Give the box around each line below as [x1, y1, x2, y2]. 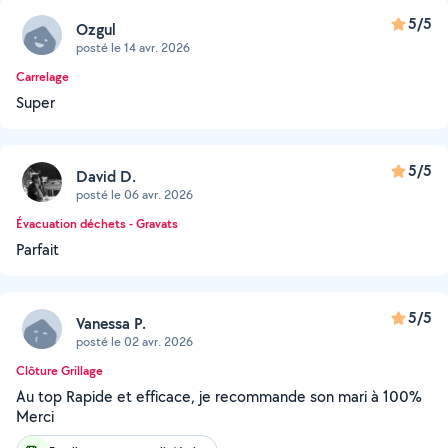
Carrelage [16, 68, 69, 85]
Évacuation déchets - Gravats [16, 215, 178, 232]
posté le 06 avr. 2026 [76, 185, 193, 203]
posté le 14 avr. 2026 [76, 38, 190, 56]
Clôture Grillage [16, 362, 103, 379]
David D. [76, 165, 136, 187]
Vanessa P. [76, 312, 146, 334]
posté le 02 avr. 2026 [76, 332, 193, 350]
